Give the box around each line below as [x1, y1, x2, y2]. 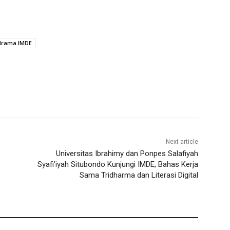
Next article [165, 138, 198, 146]
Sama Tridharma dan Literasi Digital [79, 170, 198, 180]
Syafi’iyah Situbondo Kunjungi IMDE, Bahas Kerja [37, 160, 198, 169]
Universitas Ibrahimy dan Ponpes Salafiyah [55, 149, 198, 159]
